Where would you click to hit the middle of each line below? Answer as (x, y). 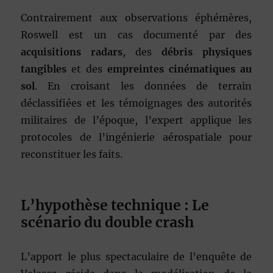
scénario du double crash (108, 222)
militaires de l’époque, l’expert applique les (136, 120)
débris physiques (207, 52)
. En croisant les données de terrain (144, 86)
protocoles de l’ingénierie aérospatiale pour (136, 137)
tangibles (44, 69)
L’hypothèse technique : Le (115, 205)
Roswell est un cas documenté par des (136, 35)
